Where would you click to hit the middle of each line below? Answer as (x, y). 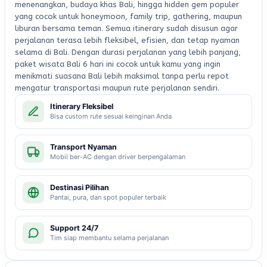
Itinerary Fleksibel (82, 106)
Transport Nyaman (83, 147)
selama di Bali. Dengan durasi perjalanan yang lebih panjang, (128, 52)
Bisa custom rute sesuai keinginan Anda (111, 116)
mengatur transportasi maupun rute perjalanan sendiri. (117, 88)
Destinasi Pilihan (80, 187)
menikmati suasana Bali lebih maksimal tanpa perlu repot (122, 76)
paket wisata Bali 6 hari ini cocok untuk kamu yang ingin (118, 64)
